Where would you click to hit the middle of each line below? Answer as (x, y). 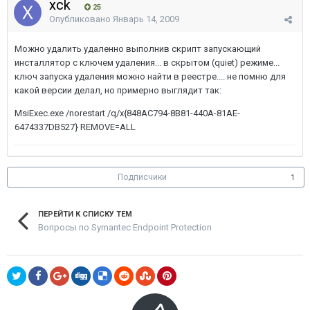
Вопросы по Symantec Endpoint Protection (125, 227)
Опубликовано (81, 19)
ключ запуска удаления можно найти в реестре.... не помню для (150, 76)
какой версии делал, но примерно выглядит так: (118, 90)
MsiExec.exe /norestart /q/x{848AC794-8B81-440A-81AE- (127, 113)
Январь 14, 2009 (146, 19)
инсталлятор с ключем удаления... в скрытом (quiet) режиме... (147, 63)
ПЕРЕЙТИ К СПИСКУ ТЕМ (85, 214)
